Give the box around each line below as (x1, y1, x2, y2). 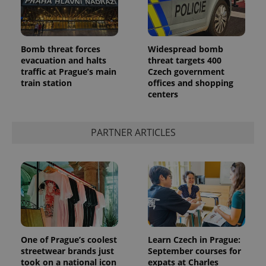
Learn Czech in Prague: (148, 233, 240, 245)
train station (21, 77, 72, 88)
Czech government (148, 65, 224, 77)
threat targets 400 (148, 54, 221, 66)
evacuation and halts (21, 54, 106, 66)
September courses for (148, 245, 241, 256)
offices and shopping (148, 77, 233, 88)
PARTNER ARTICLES (90, 126, 176, 140)
